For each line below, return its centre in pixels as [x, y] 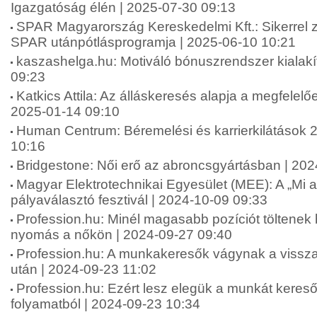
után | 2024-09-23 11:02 [83, 269]
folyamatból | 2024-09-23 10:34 [105, 304]
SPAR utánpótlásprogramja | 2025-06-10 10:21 [153, 42]
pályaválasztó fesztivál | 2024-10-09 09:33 [139, 200]
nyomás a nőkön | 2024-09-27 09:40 [121, 235]
